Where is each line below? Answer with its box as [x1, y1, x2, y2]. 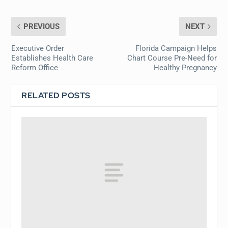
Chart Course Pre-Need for [127, 53, 217, 63]
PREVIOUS [23, 22, 60, 31]
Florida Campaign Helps [135, 44, 217, 53]
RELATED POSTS [21, 90, 91, 101]
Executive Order [11, 44, 65, 53]
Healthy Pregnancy [153, 63, 217, 72]
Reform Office [11, 63, 59, 72]
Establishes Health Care [11, 53, 94, 63]
